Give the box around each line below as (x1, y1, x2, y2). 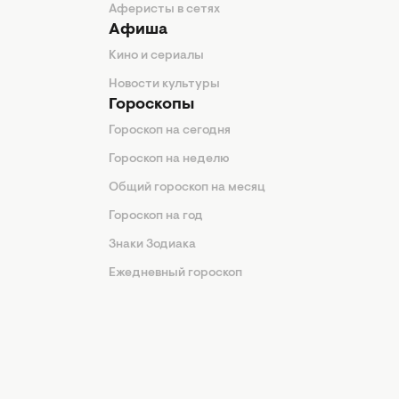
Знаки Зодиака (109, 239, 196, 251)
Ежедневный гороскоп (109, 267, 242, 280)
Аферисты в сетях (109, 4, 220, 16)
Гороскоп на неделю (109, 153, 230, 166)
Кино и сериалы (109, 50, 204, 62)
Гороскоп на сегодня (109, 125, 231, 137)
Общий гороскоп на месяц (109, 182, 265, 194)
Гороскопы (109, 97, 194, 113)
